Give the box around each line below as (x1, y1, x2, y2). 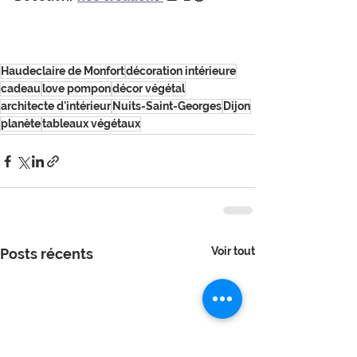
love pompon (42, 82, 111, 96)
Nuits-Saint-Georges (112, 100, 222, 113)
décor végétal (112, 82, 185, 96)
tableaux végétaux (42, 117, 140, 131)
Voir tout (211, 245, 255, 258)
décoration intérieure (126, 65, 236, 78)
